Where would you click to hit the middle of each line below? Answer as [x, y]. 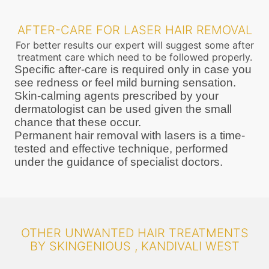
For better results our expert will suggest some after [134, 45]
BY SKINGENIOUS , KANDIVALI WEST [134, 246]
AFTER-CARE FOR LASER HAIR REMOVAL [134, 30]
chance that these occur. [78, 122]
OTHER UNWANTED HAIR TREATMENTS [134, 233]
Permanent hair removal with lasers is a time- [130, 135]
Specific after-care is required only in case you [133, 69]
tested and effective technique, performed [121, 148]
